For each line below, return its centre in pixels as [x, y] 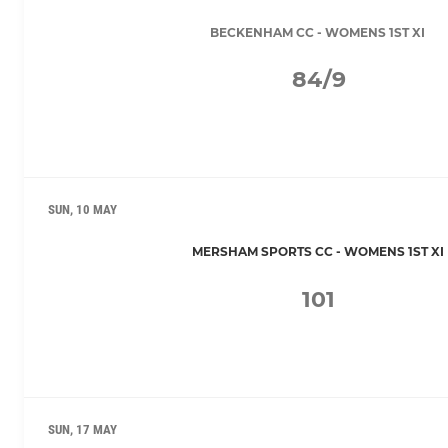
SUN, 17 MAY [82, 430]
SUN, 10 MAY [82, 210]
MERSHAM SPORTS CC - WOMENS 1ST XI [317, 252]
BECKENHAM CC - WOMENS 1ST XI [317, 32]
